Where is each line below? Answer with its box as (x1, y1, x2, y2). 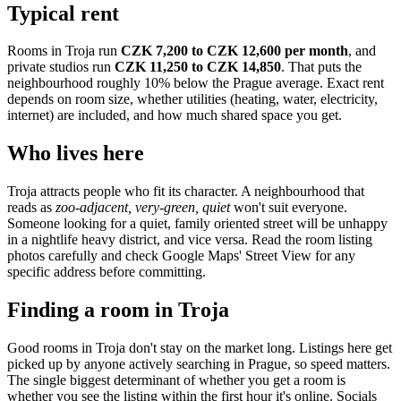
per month (281, 43, 348, 59)
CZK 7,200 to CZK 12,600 (121, 43, 281, 59)
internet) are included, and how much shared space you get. (7, 107, 342, 124)
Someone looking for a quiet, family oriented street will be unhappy (7, 216, 388, 232)
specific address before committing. (7, 264, 206, 280)
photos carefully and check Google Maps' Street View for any (7, 248, 355, 264)
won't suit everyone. (234, 200, 347, 216)
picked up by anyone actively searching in (7, 356, 248, 372)
